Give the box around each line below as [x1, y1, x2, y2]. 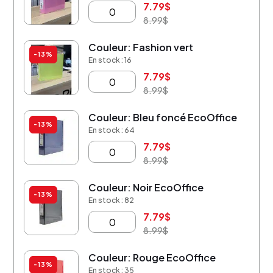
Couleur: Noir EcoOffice [88, 181, 204, 194]
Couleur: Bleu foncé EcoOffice [88, 111, 237, 124]
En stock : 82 [88, 196, 134, 205]
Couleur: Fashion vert [88, 41, 193, 54]
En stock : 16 [88, 55, 132, 65]
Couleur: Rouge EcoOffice [88, 251, 216, 264]
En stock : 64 [88, 126, 135, 135]
